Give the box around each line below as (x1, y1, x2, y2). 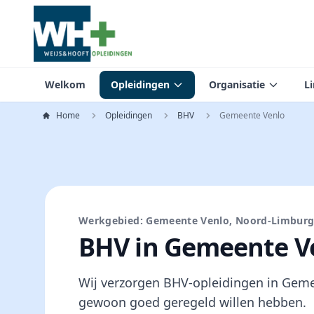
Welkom (45, 78, 86, 91)
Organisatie (209, 78, 265, 91)
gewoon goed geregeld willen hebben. (78, 294, 306, 310)
